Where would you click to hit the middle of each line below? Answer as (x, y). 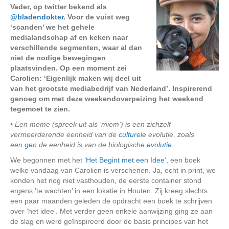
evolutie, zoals (170, 134)
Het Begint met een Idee (125, 160)
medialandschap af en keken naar (69, 37)
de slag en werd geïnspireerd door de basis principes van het (109, 221)
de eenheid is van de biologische (92, 145)
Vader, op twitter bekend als (59, 7)
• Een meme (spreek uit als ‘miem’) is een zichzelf (90, 124)
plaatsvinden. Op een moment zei (68, 68)
